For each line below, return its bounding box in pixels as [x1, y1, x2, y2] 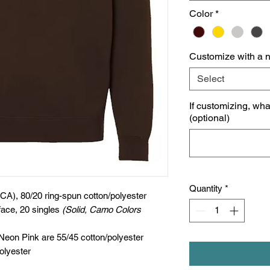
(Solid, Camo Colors [62, 204, 141, 215]
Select [197, 73, 224, 85]
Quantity [189, 183, 222, 194]
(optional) [189, 112, 230, 124]
